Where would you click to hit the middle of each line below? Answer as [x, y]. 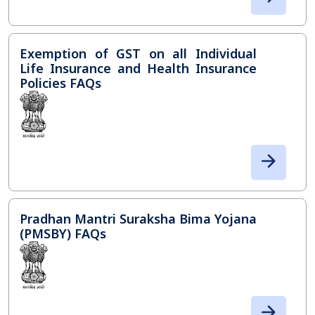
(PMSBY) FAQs [63, 234]
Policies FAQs [60, 83]
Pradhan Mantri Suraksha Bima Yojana [139, 219]
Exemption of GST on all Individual [139, 54]
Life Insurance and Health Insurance [139, 69]
